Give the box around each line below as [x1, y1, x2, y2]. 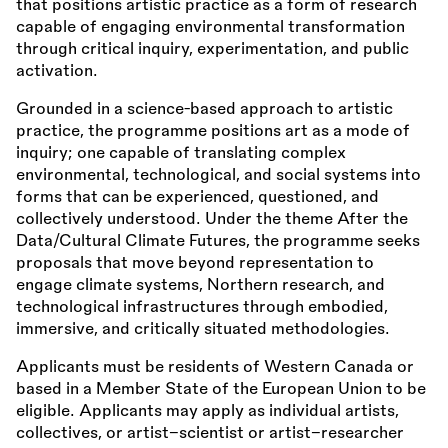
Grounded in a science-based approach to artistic [16, 101, 393, 118]
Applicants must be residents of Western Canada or [16, 359, 414, 376]
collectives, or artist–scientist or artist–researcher [16, 425, 404, 442]
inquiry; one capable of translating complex [16, 145, 346, 162]
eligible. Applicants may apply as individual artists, [16, 403, 399, 420]
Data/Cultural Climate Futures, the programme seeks [16, 233, 420, 250]
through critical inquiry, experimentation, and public [16, 41, 409, 58]
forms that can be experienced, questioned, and [16, 189, 379, 206]
